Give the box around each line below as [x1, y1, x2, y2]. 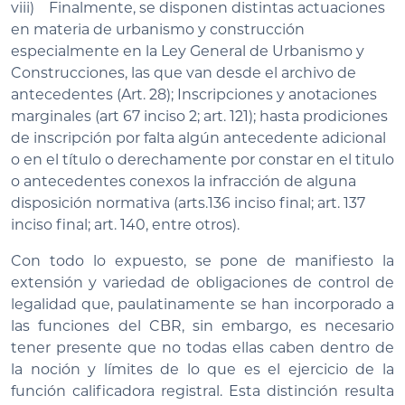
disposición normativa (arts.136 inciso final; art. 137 [11, 193, 365, 212]
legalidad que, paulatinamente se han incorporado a [11, 295, 394, 313]
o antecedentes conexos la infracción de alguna [11, 172, 356, 190]
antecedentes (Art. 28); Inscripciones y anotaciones [11, 85, 377, 103]
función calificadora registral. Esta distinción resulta [11, 381, 394, 400]
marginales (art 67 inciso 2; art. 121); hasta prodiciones [11, 107, 388, 125]
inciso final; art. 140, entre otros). [11, 215, 240, 233]
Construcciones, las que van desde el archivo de [11, 63, 356, 81]
